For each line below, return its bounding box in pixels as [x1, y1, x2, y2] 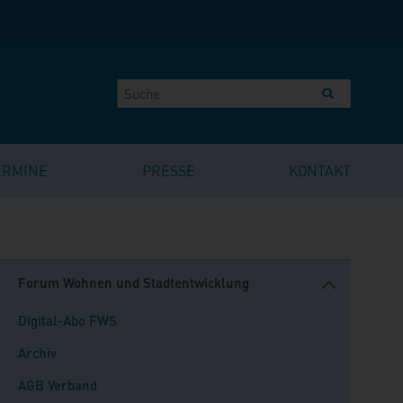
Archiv [18, 344, 57, 362]
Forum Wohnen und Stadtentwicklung [18, 273, 249, 291]
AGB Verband [18, 376, 97, 394]
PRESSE [141, 161, 195, 180]
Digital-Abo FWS [18, 311, 117, 329]
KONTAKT [289, 161, 351, 180]
